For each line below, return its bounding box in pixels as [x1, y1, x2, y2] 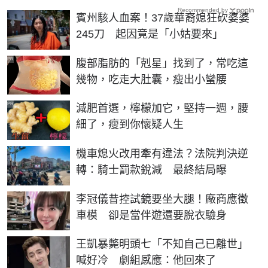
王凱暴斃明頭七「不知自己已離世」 [76, 238, 248, 251]
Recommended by [178, 7, 228, 14]
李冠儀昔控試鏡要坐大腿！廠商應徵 [76, 193, 248, 205]
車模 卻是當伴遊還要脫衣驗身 [76, 209, 227, 221]
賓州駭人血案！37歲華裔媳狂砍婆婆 [76, 12, 249, 25]
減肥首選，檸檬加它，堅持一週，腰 [76, 102, 248, 115]
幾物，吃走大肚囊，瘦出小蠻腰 [76, 73, 227, 86]
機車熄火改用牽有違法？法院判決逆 [76, 148, 248, 160]
